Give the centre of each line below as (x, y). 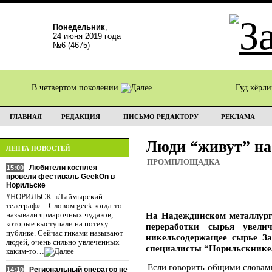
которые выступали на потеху (57, 224)
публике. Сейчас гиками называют (65, 233)
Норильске (26, 185)
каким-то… (25, 251)
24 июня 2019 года (87, 36)
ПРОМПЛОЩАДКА (183, 162)
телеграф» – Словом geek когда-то (64, 206)
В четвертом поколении (76, 88)
